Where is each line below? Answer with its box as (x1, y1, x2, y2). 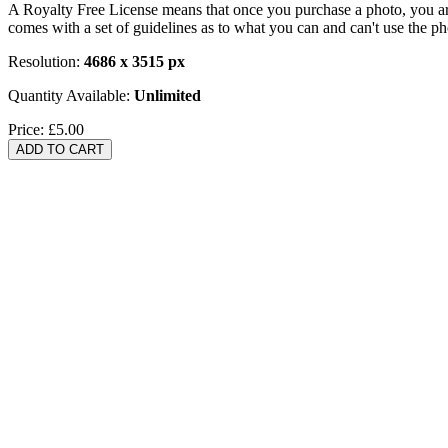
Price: (8, 120, 48, 138)
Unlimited (134, 86, 201, 104)
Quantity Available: (8, 86, 134, 104)
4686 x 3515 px (84, 52, 185, 70)
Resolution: (8, 52, 84, 70)
